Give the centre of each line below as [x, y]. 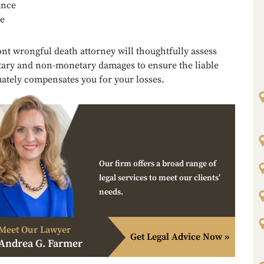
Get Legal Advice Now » [180, 237]
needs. [111, 192]
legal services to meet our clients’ [160, 178]
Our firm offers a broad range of [158, 164]
